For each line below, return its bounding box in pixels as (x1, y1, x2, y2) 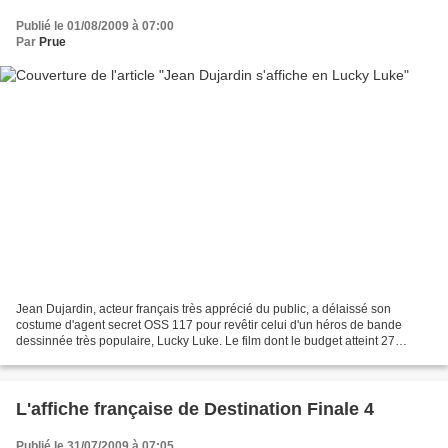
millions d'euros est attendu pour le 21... (16, 350, 231, 365)
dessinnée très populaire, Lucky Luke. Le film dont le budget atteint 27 (16, 334, 395, 349)
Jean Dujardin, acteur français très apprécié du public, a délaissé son (16, 302, 391, 317)
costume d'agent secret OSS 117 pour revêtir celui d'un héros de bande (16, 318, 402, 333)
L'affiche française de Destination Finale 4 (16, 399, 374, 420)
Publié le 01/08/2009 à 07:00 (16, 18, 174, 33)
